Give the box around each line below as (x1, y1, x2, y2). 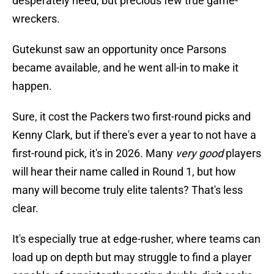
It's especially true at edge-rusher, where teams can (12, 232, 261, 246)
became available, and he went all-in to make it (12, 61, 239, 75)
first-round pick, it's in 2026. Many (12, 147, 176, 160)
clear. (12, 202, 39, 215)
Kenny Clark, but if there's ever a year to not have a (12, 128, 256, 142)
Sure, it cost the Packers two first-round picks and (12, 110, 251, 124)
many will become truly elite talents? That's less (12, 183, 243, 197)
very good (176, 147, 223, 160)
